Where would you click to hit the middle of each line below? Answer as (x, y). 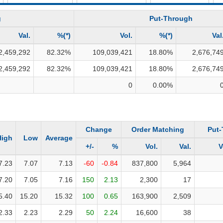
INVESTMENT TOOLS (132, 7)
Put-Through (171, 18)
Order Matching (158, 130)
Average (59, 138)
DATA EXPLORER (125, 22)
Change (99, 130)
